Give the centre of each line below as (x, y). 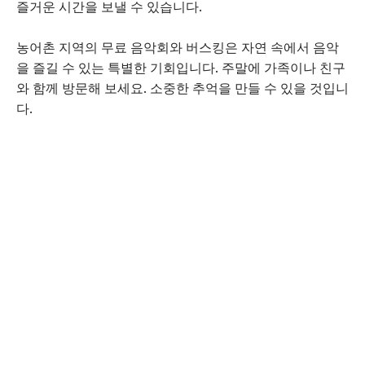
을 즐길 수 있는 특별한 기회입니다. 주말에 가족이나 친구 (181, 68)
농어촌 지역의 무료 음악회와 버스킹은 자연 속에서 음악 (178, 47)
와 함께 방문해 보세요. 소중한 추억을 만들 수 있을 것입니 (182, 88)
